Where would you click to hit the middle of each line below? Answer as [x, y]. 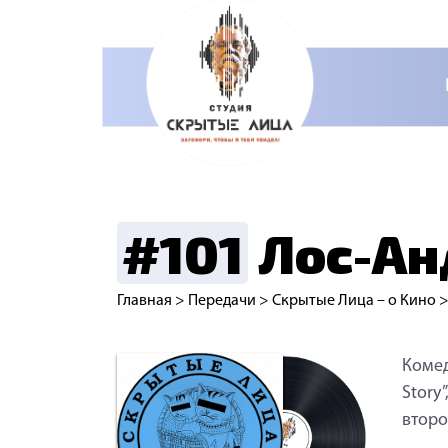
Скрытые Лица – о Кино [354, 301]
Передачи [222, 301]
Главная [144, 301]
